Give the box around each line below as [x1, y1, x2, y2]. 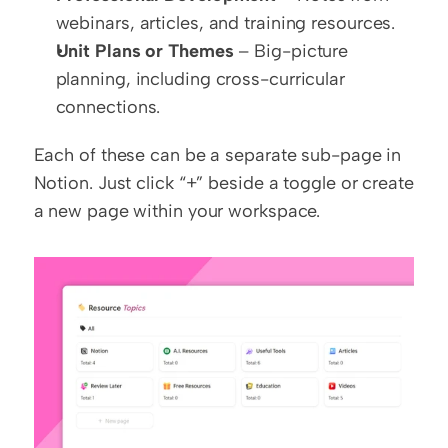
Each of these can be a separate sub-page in [33, 144, 402, 167]
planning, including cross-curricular [55, 68, 345, 91]
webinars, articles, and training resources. [55, 12, 396, 35]
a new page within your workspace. [33, 200, 321, 223]
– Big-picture [233, 40, 349, 63]
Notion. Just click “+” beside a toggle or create [33, 172, 414, 195]
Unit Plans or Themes [55, 40, 234, 63]
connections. [55, 96, 161, 119]
